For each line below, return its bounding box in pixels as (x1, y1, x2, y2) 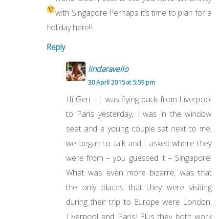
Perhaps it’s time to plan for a (109, 7, 212, 19)
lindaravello (88, 64, 128, 75)
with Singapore (55, 7, 109, 19)
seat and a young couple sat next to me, (66, 123, 212, 134)
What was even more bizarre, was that (66, 167, 212, 178)
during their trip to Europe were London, (66, 197, 212, 208)
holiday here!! (46, 22, 92, 33)
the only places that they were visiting (66, 182, 212, 193)
